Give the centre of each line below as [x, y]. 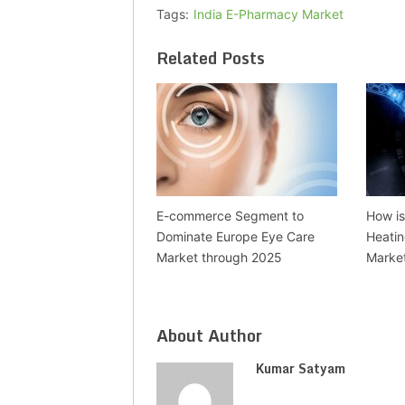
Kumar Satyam [301, 369]
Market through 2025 [219, 258]
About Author [209, 336]
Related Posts [211, 58]
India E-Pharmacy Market [268, 14]
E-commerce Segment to [230, 216]
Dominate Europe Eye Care [235, 237]
